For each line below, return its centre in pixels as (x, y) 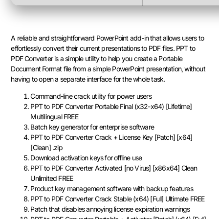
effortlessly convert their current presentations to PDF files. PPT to (103, 48)
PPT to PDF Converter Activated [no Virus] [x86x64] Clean (114, 168)
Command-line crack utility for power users (91, 96)
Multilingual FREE (54, 117)
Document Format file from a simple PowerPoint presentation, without (108, 68)
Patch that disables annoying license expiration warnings (110, 209)
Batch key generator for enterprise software (92, 127)
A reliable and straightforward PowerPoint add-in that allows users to (108, 38)
